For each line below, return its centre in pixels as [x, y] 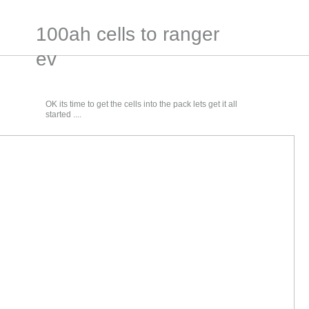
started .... [63, 114]
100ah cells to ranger [128, 34]
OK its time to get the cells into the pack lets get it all [141, 104]
